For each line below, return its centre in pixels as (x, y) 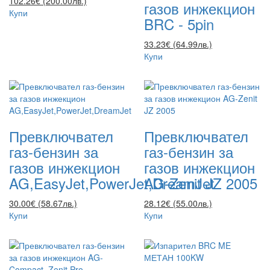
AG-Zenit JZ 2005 (201, 183)
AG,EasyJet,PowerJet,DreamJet (112, 183)
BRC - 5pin (179, 24)
